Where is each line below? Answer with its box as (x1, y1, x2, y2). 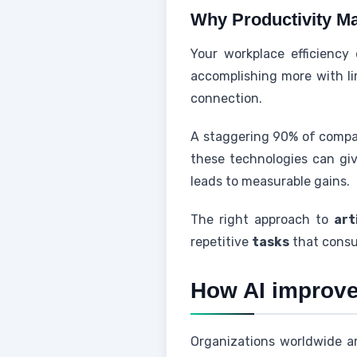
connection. (190, 91, 262, 106)
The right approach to (190, 212, 335, 227)
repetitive (190, 234, 252, 249)
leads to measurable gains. (190, 174, 350, 189)
